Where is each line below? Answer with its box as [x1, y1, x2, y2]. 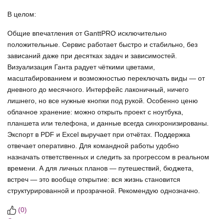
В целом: [7, 10, 36, 19]
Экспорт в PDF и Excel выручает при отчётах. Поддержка [7, 131, 190, 139]
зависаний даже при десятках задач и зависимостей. [7, 52, 177, 60]
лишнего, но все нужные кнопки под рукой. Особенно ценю [7, 97, 198, 105]
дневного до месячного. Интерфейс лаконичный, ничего [7, 86, 189, 94]
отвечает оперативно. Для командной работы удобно [7, 142, 179, 150]
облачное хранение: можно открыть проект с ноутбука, [7, 108, 183, 116]
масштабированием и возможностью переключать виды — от [7, 74, 205, 83]
